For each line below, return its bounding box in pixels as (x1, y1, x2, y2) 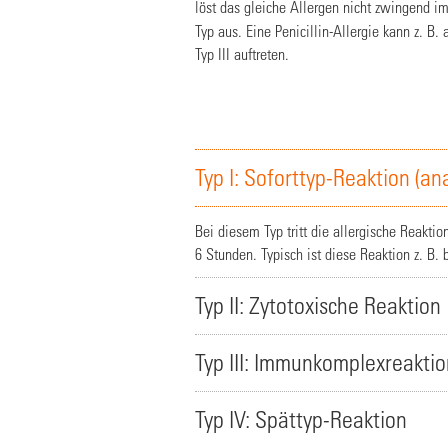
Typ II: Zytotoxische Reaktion (195, 292, 441, 319)
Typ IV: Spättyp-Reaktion (195, 406, 407, 433)
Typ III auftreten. (195, 44, 293, 63)
